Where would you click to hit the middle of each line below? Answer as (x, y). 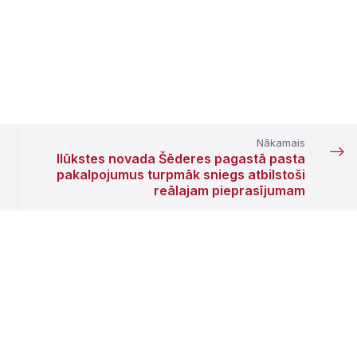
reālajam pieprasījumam (229, 190)
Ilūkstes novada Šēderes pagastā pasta (180, 159)
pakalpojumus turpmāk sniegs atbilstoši (180, 175)
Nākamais (280, 143)
